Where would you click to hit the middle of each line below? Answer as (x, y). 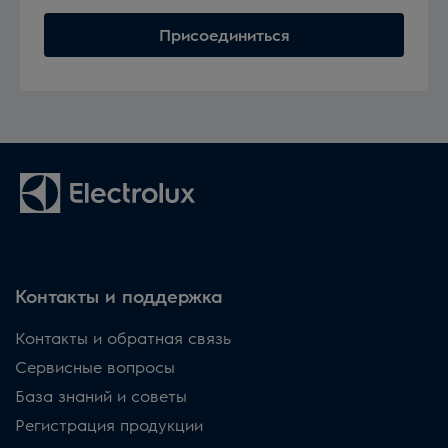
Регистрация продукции (109, 424)
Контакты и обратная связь (123, 337)
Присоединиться (224, 34)
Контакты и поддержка (118, 295)
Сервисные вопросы (95, 366)
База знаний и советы (101, 395)
